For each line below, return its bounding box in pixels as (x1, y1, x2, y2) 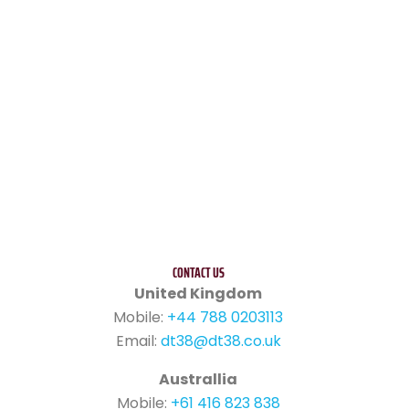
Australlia (159, 369, 238, 391)
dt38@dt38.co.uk (160, 330, 281, 352)
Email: (115, 330, 161, 352)
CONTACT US (172, 261, 225, 285)
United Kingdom (134, 283, 263, 305)
